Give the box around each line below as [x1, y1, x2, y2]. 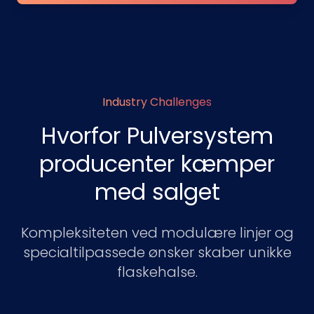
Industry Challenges [102, 94, 212, 110]
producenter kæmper [39, 148, 275, 179]
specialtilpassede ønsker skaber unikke [22, 243, 292, 262]
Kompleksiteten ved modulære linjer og [20, 223, 294, 243]
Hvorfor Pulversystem [41, 120, 273, 151]
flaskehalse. [116, 262, 198, 282]
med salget [94, 176, 220, 207]
